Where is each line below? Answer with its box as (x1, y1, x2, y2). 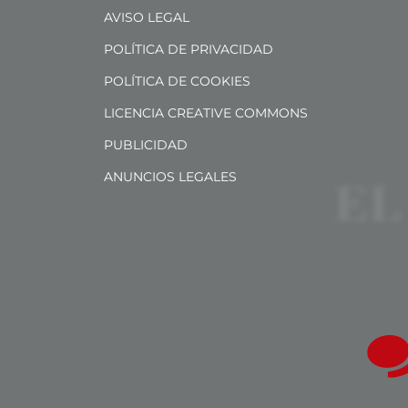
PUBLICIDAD (104, 136, 188, 153)
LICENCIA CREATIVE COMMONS (104, 104, 308, 121)
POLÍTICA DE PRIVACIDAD (104, 40, 273, 57)
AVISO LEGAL (104, 8, 189, 25)
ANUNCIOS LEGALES (104, 168, 237, 185)
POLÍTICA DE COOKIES (104, 72, 250, 89)
